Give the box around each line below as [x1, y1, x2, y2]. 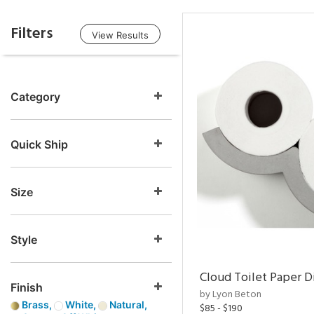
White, [63, 299, 98, 310]
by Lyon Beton [200, 287, 261, 303]
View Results [92, 29, 149, 41]
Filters [11, 21, 53, 46]
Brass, [20, 299, 54, 310]
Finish [11, 280, 43, 294]
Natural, [107, 299, 147, 310]
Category [11, 90, 60, 104]
